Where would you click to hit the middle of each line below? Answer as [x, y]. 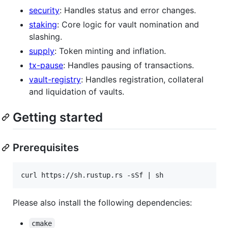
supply [42, 51]
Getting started [58, 117]
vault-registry [55, 79]
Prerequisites [46, 147]
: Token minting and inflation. [110, 51]
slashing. [46, 36]
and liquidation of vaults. [77, 91]
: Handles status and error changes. [128, 10]
